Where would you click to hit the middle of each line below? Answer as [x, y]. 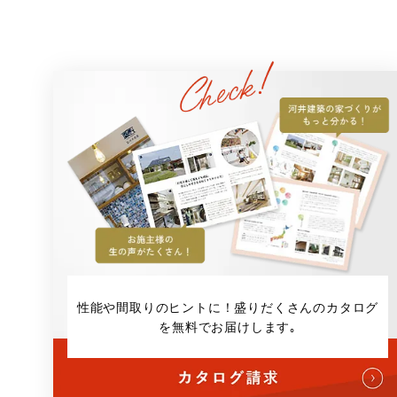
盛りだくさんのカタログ [307, 307]
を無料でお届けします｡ [228, 326]
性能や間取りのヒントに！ [156, 307]
